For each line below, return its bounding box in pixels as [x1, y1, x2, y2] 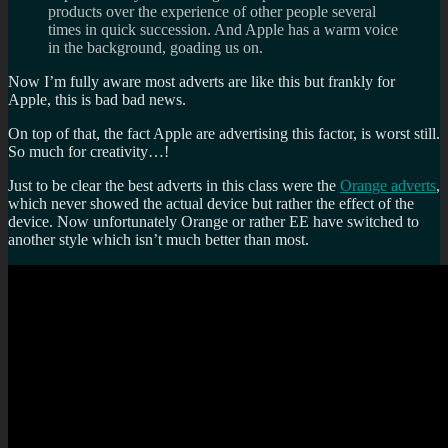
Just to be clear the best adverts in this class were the [8, 177, 340, 195]
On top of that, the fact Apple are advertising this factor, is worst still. [8, 125, 440, 143]
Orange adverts [340, 177, 436, 195]
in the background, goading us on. [48, 39, 263, 57]
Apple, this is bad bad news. [8, 91, 186, 109]
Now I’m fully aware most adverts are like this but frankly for [8, 73, 395, 91]
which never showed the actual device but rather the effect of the [8, 195, 414, 213]
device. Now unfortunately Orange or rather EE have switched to [8, 213, 419, 231]
